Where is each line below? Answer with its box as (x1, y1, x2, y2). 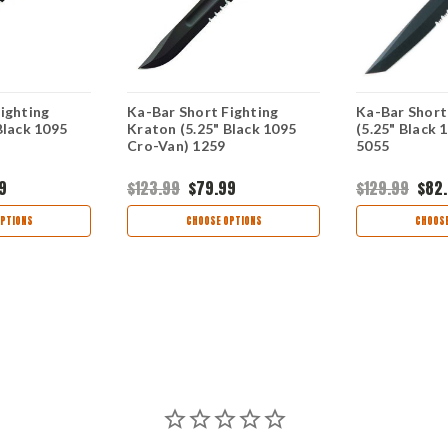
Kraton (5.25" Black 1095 (127, 119, 296, 137)
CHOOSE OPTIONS (185, 212, 262, 228)
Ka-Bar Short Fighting (127, 102, 279, 120)
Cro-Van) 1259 (127, 136, 226, 154)
